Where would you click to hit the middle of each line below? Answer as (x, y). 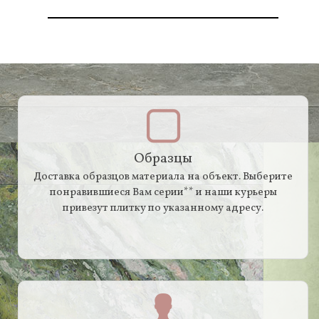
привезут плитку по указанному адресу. (163, 208)
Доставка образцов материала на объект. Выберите (163, 177)
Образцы (163, 158)
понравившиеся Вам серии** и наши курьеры (163, 192)
